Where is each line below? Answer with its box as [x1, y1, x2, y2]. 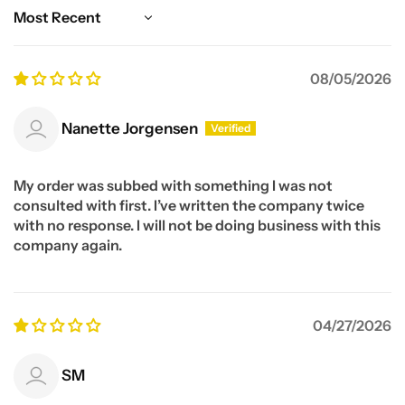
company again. [14, 235, 122, 254]
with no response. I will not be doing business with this [14, 215, 381, 234]
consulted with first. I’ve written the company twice [14, 195, 364, 214]
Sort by [13, 16, 62, 35]
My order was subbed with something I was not [14, 175, 333, 194]
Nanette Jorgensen [61, 119, 198, 138]
